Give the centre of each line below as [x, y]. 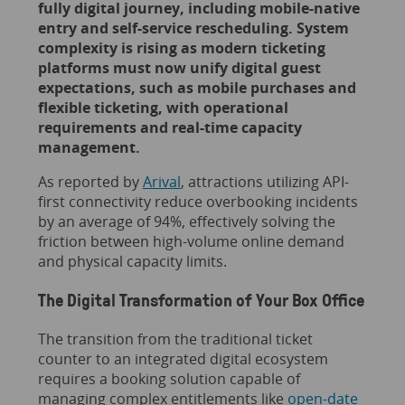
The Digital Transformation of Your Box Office [201, 301]
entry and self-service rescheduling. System [193, 28]
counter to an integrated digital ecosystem [183, 358]
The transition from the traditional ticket [175, 339]
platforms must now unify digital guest [179, 68]
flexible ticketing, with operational [163, 108]
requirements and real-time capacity [170, 128]
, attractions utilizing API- [264, 182]
